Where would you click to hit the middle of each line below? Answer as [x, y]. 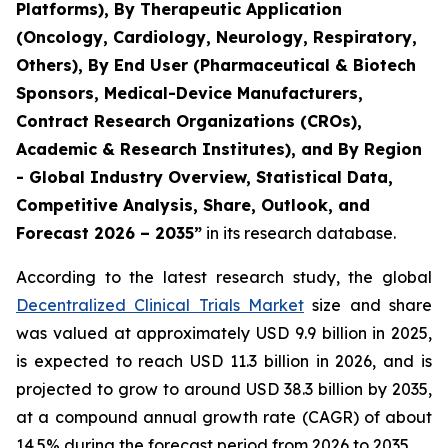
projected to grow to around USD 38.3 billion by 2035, [224, 389]
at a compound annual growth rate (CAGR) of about [224, 417]
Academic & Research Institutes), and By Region [219, 149]
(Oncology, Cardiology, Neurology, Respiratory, [216, 37]
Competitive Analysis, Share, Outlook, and [193, 205]
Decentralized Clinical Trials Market [160, 305]
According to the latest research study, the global [224, 277]
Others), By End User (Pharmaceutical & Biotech [216, 65]
